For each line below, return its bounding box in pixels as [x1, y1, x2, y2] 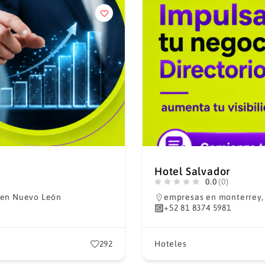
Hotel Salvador [154, 165, 231, 177]
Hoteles [154, 239, 187, 248]
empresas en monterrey [164, 192, 261, 202]
